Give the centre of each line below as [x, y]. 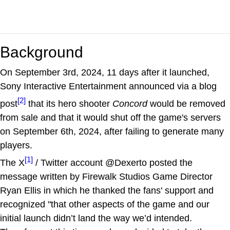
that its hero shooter [69, 103]
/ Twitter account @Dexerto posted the [113, 162]
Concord [130, 103]
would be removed [186, 103]
